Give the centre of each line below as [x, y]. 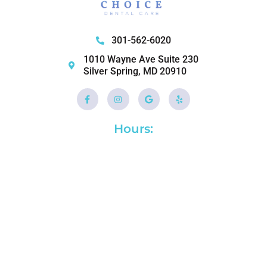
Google [161, 92]
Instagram [136, 92]
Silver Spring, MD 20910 [135, 72]
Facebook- [106, 92]
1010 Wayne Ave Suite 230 [141, 60]
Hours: [133, 128]
